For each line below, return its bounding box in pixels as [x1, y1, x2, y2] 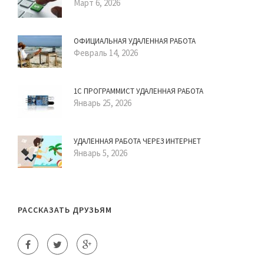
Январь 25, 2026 [74, 97, 131, 109]
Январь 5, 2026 [74, 147, 127, 159]
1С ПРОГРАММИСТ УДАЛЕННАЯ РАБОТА [74, 86, 203, 97]
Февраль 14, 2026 [74, 47, 138, 59]
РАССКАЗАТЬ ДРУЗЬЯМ [18, 204, 112, 216]
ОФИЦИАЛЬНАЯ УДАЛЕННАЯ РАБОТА [74, 36, 196, 47]
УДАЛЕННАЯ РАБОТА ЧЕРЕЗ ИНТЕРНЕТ [74, 136, 201, 147]
